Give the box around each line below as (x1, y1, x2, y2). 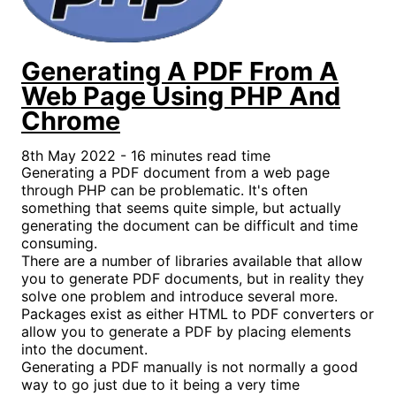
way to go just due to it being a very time (21, 375, 300, 393)
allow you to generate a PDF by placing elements (21, 322, 351, 340)
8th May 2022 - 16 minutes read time (21, 146, 270, 164)
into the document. (21, 339, 148, 358)
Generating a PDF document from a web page (21, 163, 330, 181)
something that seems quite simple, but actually (21, 198, 341, 217)
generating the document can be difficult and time (21, 216, 358, 234)
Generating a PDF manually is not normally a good (21, 357, 358, 376)
